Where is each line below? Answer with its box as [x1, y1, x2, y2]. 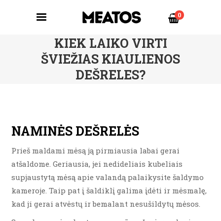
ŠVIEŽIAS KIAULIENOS [41, 51, 180, 67]
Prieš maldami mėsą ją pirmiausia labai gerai [11, 146, 180, 155]
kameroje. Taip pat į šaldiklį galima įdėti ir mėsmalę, [11, 185, 207, 195]
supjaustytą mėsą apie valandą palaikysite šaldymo [11, 172, 204, 182]
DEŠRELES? [75, 67, 146, 83]
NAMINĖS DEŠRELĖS [11, 123, 139, 139]
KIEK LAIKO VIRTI [54, 35, 167, 51]
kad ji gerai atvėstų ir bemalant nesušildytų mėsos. [11, 199, 200, 209]
